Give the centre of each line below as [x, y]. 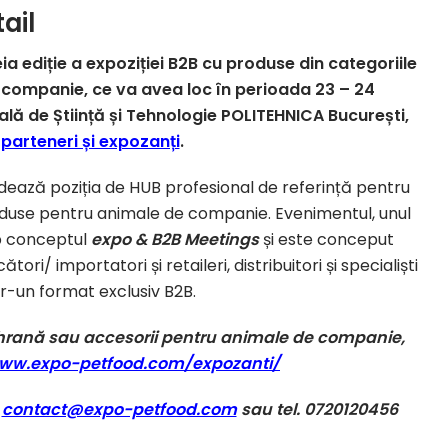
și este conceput [326, 239]
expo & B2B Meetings [174, 239]
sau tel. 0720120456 [317, 409]
